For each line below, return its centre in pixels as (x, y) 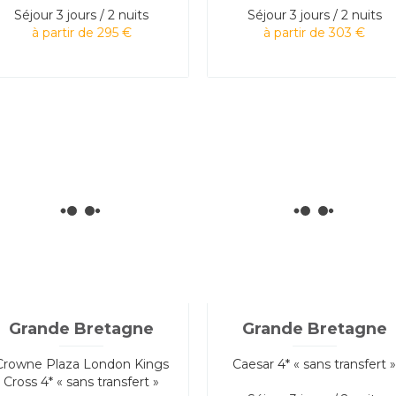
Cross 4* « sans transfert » (82, 381)
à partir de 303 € (315, 32)
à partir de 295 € (81, 32)
